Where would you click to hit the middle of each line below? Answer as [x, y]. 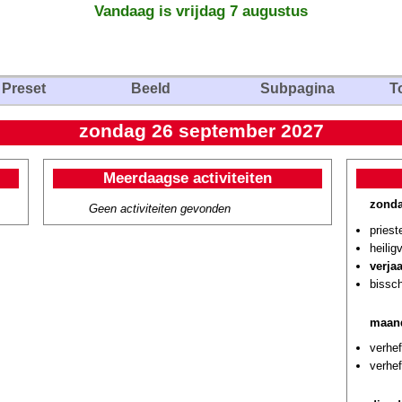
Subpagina [297, 88]
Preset [24, 88]
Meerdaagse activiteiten [188, 178]
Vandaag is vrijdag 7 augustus [201, 11]
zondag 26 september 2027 [201, 131]
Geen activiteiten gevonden [160, 209]
